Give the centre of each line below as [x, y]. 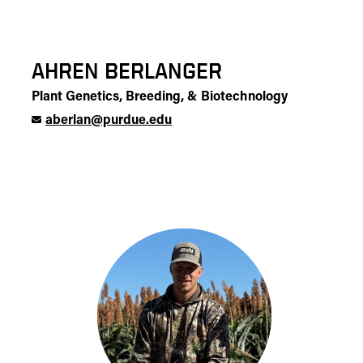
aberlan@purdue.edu [109, 121]
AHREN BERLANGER [127, 70]
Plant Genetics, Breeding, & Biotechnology [160, 97]
